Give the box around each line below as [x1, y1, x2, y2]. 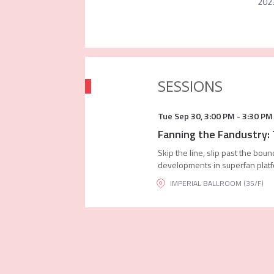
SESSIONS [157, 76, 223, 96]
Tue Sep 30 [157, 109, 201, 122]
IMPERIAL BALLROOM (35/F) [169, 177, 264, 189]
